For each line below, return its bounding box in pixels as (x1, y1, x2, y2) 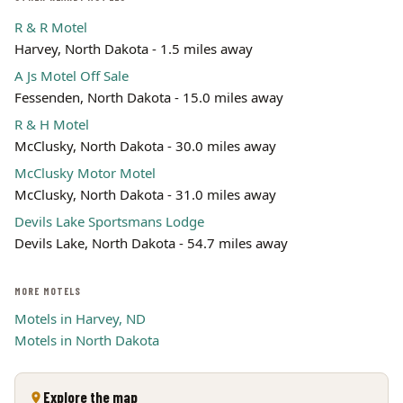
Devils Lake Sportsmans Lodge (14, 212, 204, 230)
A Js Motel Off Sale (14, 67, 129, 85)
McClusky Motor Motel (14, 164, 156, 182)
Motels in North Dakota (14, 331, 159, 349)
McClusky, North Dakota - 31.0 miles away (14, 185, 276, 203)
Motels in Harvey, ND (14, 309, 146, 327)
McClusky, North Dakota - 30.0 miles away (14, 137, 276, 155)
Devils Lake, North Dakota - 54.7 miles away (14, 234, 288, 252)
